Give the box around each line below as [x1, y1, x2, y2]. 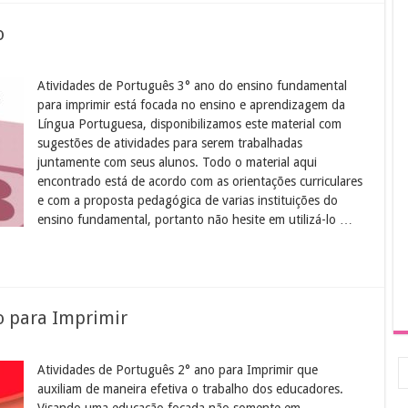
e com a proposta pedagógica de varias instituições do [37, 192, 339, 208]
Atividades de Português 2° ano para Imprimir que [37, 362, 319, 377]
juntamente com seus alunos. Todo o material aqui [37, 154, 318, 169]
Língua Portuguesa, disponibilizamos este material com [37, 116, 342, 131]
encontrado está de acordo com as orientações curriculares [37, 173, 363, 189]
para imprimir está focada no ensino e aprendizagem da [37, 97, 346, 112]
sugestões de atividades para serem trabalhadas [37, 135, 303, 150]
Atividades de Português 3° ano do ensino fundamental [37, 77, 348, 93]
